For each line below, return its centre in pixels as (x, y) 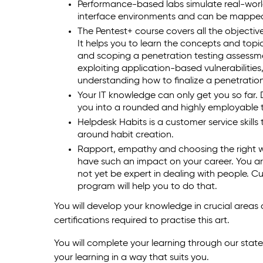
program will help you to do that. (147, 187)
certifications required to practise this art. (142, 220)
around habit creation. (126, 135)
